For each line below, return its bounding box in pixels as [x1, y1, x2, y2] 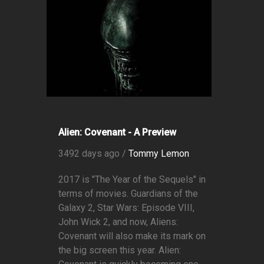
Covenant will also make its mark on [58, 230, 206, 242]
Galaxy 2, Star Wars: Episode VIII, [58, 202, 194, 214]
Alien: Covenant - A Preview [58, 127, 176, 138]
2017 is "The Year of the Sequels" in [58, 174, 206, 186]
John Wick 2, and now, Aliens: [58, 216, 178, 228]
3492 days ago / [58, 148, 128, 160]
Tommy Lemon [128, 148, 189, 160]
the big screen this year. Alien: [58, 245, 181, 256]
